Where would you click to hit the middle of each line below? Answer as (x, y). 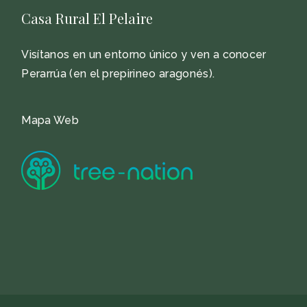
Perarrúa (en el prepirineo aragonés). (118, 74)
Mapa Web (50, 121)
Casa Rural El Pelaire (87, 19)
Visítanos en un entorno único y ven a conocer (144, 55)
